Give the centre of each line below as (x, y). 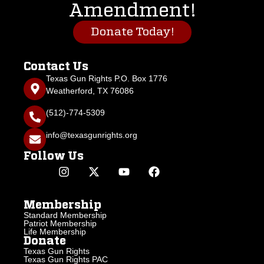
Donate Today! (132, 32)
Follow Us (54, 156)
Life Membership (55, 232)
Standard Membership (65, 215)
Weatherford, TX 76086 (90, 90)
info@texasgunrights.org (92, 135)
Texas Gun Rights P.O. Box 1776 (107, 78)
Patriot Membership (60, 224)
